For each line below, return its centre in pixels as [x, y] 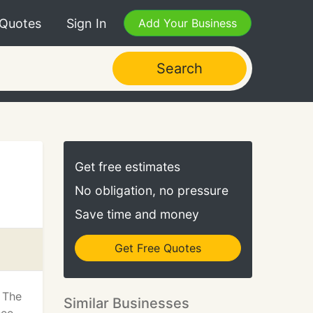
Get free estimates [128, 167]
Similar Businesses [126, 303]
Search [179, 68]
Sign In [87, 23]
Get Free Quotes [158, 248]
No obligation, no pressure [152, 190]
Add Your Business [188, 23]
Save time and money [137, 214]
